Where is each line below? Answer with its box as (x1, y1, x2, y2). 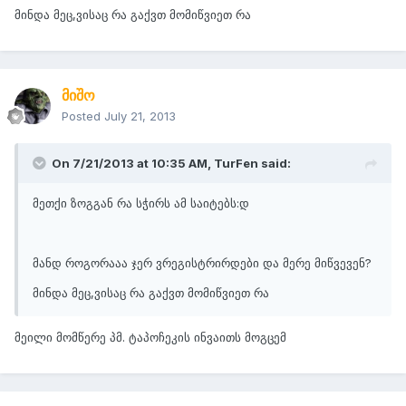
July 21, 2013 (104, 109, 176, 124)
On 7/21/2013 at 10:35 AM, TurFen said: (52, 156, 291, 171)
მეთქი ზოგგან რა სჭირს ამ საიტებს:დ (33, 196, 249, 211)
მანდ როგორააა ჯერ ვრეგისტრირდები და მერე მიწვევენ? (33, 256, 372, 271)
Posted (62, 109, 104, 124)
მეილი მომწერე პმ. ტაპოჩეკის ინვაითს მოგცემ (14, 330, 286, 345)
